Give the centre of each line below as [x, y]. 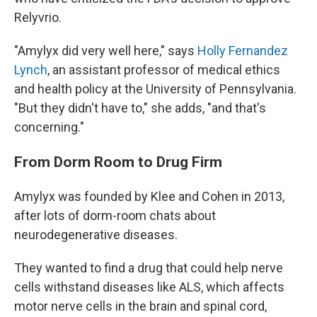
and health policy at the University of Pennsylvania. [155, 89]
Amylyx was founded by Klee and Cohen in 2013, [149, 196]
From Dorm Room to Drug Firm [118, 162]
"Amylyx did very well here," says [104, 51]
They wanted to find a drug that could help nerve [149, 268]
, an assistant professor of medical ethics [164, 70]
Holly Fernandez [241, 51]
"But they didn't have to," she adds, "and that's [140, 108]
